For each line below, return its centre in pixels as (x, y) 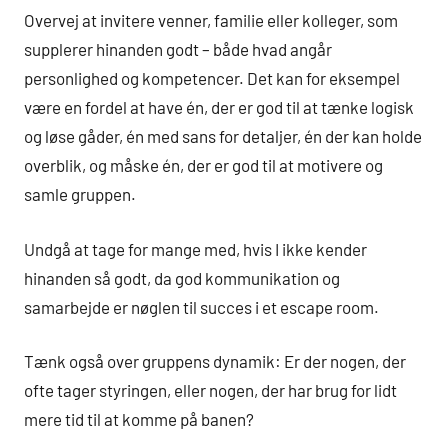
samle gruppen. (80, 194)
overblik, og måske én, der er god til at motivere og (203, 165)
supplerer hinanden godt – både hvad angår (178, 49)
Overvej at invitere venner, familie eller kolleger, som (211, 20)
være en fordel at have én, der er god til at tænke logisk (219, 107)
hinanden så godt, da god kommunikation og (182, 277)
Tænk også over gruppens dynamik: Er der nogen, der (215, 361)
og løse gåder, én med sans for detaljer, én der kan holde (223, 136)
